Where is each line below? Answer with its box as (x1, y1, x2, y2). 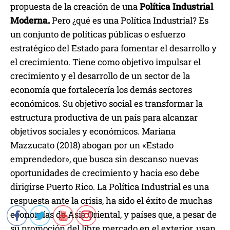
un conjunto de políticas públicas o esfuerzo (10, 28, 185, 41)
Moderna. (10, 14, 50, 27)
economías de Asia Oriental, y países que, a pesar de (10, 208, 217, 221)
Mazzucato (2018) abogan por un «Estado (10, 139, 174, 151)
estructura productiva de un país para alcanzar (10, 111, 198, 124)
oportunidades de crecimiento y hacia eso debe (10, 167, 199, 179)
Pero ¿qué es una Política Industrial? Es (50, 14, 208, 27)
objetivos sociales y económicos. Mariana (10, 125, 176, 138)
